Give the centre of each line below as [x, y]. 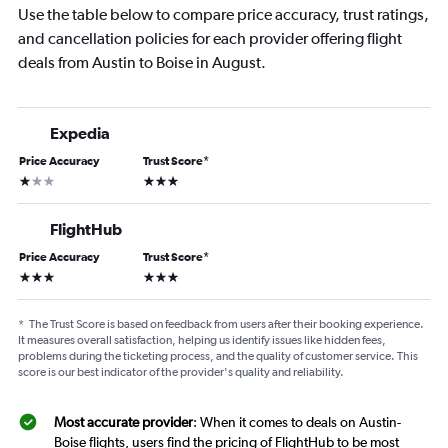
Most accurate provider [123, 422]
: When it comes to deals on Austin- [297, 422]
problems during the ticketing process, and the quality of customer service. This [218, 356]
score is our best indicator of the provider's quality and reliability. [181, 372]
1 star [33, 179]
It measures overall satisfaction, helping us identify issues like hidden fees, [202, 340]
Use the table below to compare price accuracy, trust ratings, [223, 15]
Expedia [80, 133]
